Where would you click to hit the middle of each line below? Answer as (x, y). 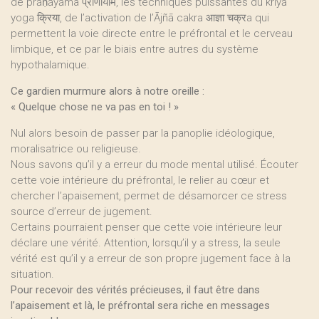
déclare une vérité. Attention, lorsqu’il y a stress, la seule (146, 243)
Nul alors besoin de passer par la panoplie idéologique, (143, 133)
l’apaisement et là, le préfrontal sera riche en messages (140, 305)
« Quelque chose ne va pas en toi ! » (95, 107)
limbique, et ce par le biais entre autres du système (135, 49)
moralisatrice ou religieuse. (76, 149)
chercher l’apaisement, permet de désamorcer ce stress (149, 196)
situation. (32, 274)
